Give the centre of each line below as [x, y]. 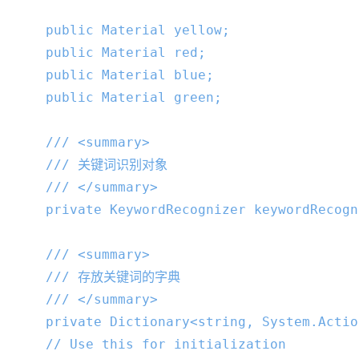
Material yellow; [162, 30]
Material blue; [154, 75]
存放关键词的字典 [125, 276]
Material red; [150, 52]
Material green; [158, 97]
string [222, 321]
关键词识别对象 [119, 164]
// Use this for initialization [166, 344]
